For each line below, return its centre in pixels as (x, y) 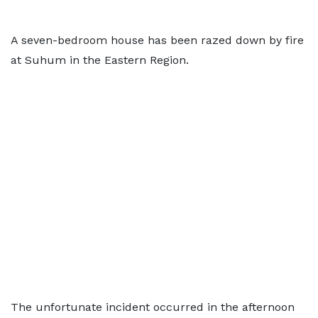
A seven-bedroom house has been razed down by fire (157, 40)
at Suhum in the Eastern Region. (100, 60)
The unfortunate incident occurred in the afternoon (153, 307)
